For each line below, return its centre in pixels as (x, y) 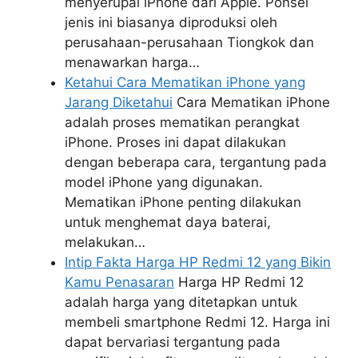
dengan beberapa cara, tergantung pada (196, 162)
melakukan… (105, 242)
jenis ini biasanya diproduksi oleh (171, 22)
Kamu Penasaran (119, 282)
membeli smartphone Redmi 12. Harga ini (197, 322)
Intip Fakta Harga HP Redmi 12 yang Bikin (198, 262)
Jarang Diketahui (119, 102)
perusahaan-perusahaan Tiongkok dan (189, 42)
